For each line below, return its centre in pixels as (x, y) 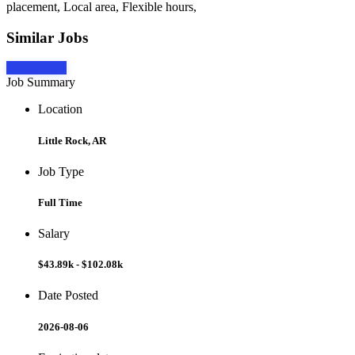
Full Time (60, 202)
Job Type (61, 171)
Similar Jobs (47, 37)
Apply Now (36, 68)
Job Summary (41, 82)
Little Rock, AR (72, 140)
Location (60, 109)
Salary (54, 234)
